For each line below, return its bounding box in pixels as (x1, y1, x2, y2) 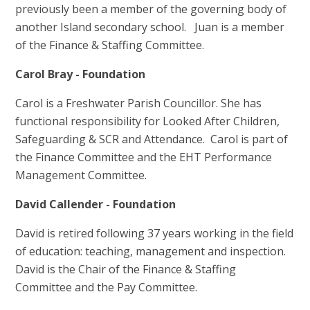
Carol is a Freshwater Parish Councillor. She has (15, 95, 262, 111)
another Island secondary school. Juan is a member (15, 19, 285, 35)
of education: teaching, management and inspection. (15, 244, 292, 259)
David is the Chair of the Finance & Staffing (15, 262, 237, 277)
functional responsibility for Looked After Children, (15, 113, 280, 129)
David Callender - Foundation (15, 197, 176, 212)
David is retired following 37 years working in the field (15, 226, 294, 241)
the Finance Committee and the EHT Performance (15, 149, 273, 165)
